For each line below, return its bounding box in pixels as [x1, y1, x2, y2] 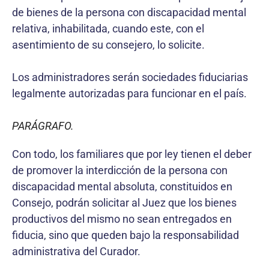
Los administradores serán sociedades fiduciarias [12, 70, 248, 83]
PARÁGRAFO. [12, 119, 74, 132]
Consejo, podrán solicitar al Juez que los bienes [12, 196, 237, 209]
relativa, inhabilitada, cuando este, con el [12, 22, 204, 35]
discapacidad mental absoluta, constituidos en [12, 180, 232, 193]
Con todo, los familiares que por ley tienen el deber [12, 147, 252, 160]
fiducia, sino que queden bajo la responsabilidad [12, 228, 239, 241]
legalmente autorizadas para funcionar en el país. [12, 86, 247, 100]
